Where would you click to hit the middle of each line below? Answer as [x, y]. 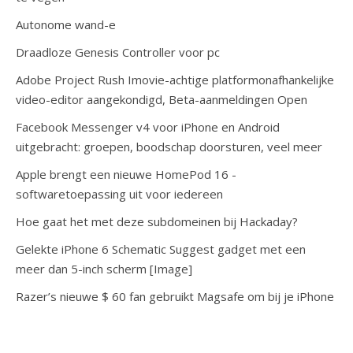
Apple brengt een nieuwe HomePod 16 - [126, 174]
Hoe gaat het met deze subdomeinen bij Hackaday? [157, 221]
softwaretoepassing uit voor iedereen [119, 194]
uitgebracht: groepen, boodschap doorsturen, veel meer [169, 147]
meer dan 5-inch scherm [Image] [104, 269]
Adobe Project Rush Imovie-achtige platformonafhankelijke [175, 80]
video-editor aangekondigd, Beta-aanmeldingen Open [162, 99]
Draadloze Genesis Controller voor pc [118, 52]
